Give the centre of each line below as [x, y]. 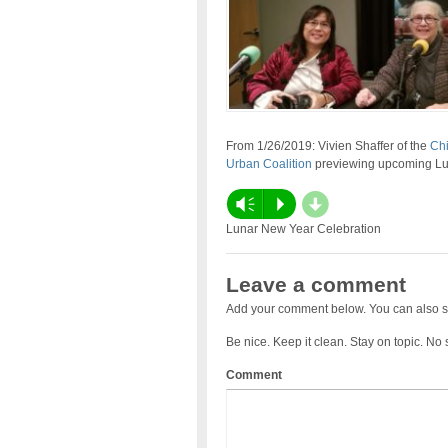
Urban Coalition [268, 164]
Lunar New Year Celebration [303, 229]
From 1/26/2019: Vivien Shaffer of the [327, 146]
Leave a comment [315, 285]
